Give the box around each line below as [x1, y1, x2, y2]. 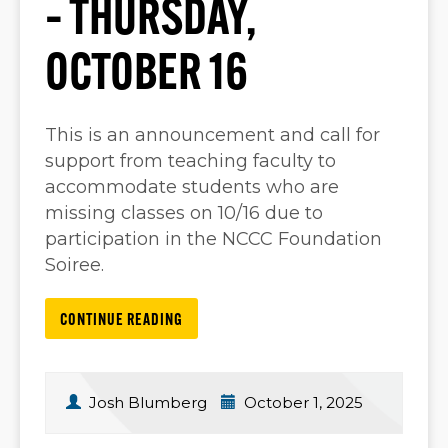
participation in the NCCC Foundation [45, 227, 382, 250]
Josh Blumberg [85, 392, 211, 412]
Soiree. [45, 253, 104, 276]
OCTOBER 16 [45, 50, 248, 102]
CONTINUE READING [60, 312, 183, 329]
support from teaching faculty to [45, 149, 336, 172]
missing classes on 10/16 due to [45, 201, 323, 224]
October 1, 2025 [240, 392, 363, 412]
